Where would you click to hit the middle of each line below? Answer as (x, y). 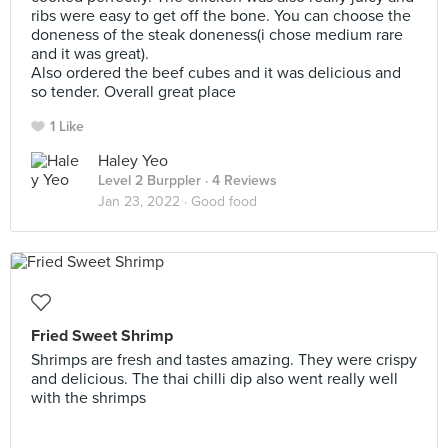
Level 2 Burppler (149, 180)
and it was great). (90, 54)
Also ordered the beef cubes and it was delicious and (216, 73)
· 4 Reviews (239, 180)
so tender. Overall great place (133, 92)
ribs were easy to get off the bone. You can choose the (221, 16)
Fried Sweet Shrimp (102, 336)
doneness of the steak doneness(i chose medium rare (217, 35)
